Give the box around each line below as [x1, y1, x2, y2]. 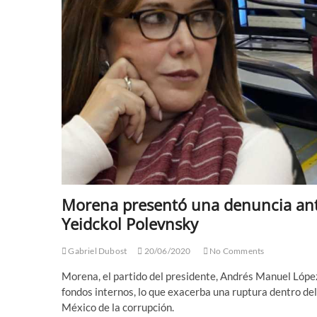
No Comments [208, 245, 265, 256]
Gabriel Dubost [67, 245, 127, 256]
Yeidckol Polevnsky [62, 212, 198, 234]
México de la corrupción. [62, 300, 174, 313]
